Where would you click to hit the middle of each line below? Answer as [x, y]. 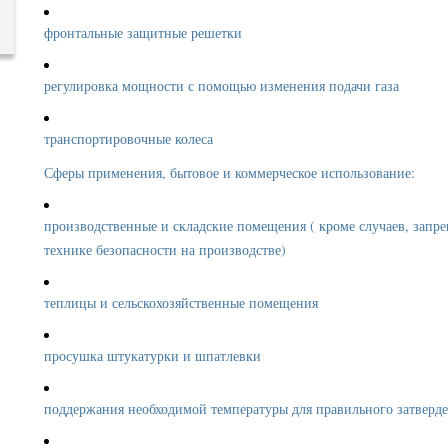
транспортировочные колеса [131, 138]
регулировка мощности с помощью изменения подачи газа [224, 85]
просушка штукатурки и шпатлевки [155, 355]
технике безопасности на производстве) [167, 249]
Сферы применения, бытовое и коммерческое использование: [229, 172]
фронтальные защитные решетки [145, 32]
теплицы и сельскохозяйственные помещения [183, 302]
